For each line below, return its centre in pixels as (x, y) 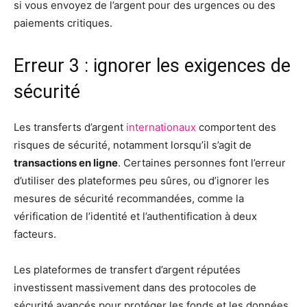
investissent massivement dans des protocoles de (135, 287)
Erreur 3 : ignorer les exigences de (152, 66)
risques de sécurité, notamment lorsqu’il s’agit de (133, 145)
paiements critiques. (63, 23)
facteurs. (35, 234)
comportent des (236, 127)
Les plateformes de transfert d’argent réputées (127, 270)
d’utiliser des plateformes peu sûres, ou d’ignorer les (142, 181)
